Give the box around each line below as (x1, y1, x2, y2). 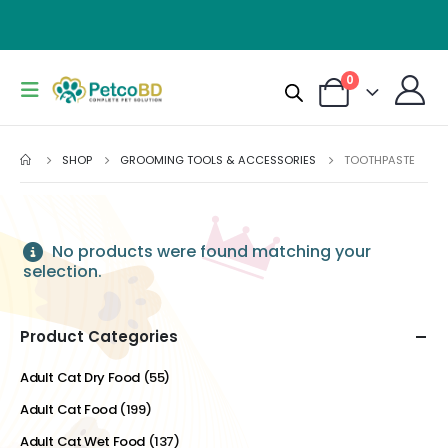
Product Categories (20, 326, 178, 347)
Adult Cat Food (20, 400, 117, 419)
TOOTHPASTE (344, 152, 415, 168)
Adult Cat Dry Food (20, 368, 140, 387)
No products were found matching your (48, 240, 371, 263)
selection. (23, 260, 102, 283)
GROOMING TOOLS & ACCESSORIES (120, 152, 316, 168)
